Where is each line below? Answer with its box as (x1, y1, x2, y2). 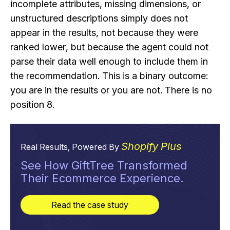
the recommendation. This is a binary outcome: (10, 70, 208, 81)
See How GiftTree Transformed (21, 159, 187, 172)
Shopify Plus (121, 140, 182, 153)
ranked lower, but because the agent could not (10, 41, 208, 52)
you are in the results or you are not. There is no (10, 84, 212, 95)
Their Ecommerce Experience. (21, 171, 183, 185)
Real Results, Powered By (21, 142, 121, 152)
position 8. (10, 99, 54, 110)
